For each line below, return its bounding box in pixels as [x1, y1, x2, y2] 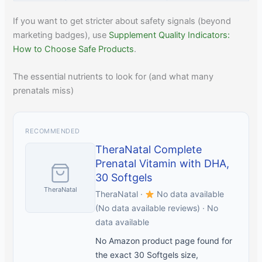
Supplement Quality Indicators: [109, 29, 230, 40]
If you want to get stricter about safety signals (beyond [13, 15, 232, 26]
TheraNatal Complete [95, 143, 202, 156]
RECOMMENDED [25, 127, 80, 136]
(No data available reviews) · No [95, 203, 219, 213]
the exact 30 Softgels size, [95, 250, 199, 260]
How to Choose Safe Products [13, 43, 135, 54]
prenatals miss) [13, 85, 74, 96]
